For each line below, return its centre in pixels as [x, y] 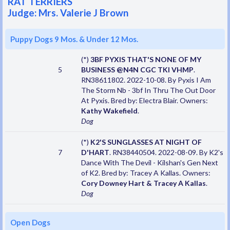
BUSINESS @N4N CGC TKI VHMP [137, 70]
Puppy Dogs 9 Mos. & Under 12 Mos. [74, 39]
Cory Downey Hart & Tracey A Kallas [143, 183]
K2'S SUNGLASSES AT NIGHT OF [146, 142]
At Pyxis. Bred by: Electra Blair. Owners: [144, 101]
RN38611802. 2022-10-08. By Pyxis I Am [146, 80]
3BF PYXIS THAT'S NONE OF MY [146, 60]
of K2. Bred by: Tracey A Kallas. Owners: [146, 173]
